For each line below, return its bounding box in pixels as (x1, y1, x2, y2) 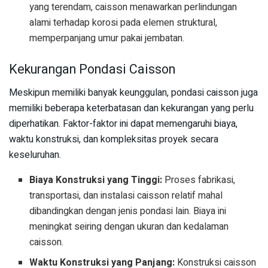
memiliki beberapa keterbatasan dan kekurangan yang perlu (9, 101, 254, 116)
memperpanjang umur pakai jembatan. (29, 31, 185, 46)
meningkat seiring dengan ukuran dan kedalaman (29, 220, 229, 234)
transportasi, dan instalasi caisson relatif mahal (29, 188, 223, 203)
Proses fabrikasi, (162, 173, 236, 188)
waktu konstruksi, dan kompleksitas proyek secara (9, 132, 218, 147)
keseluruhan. (9, 148, 61, 163)
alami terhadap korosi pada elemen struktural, (29, 16, 218, 31)
